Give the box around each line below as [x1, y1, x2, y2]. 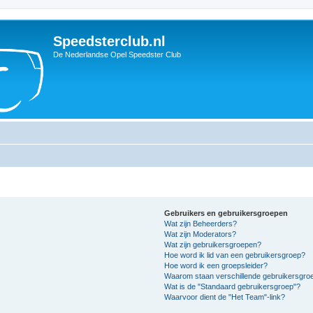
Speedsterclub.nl [53, 34, 166, 49]
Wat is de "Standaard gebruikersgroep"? [164, 282, 301, 291]
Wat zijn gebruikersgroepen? [164, 240, 262, 249]
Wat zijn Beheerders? [164, 219, 238, 228]
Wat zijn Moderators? [164, 230, 237, 238]
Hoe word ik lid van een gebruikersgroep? [164, 251, 306, 259]
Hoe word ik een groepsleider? [164, 261, 268, 270]
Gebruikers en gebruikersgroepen [164, 209, 289, 217]
